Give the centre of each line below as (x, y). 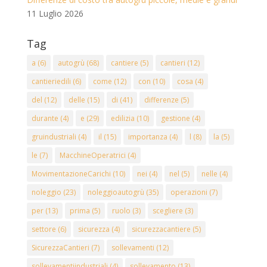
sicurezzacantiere (161, 229)
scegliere (167, 211)
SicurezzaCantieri (60, 248)
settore (44, 229)
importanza (148, 137)
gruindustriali (54, 137)
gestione (175, 119)
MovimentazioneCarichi (71, 174)
